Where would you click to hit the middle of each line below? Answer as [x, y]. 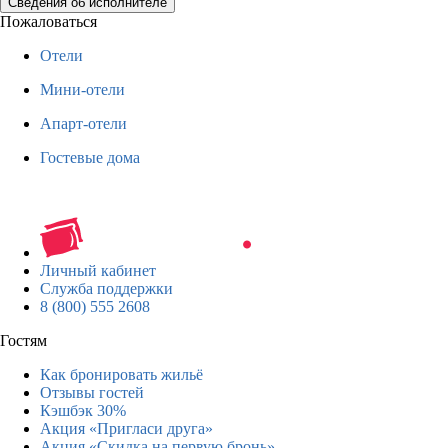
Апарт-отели [83, 123]
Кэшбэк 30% [83, 410]
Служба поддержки [106, 288]
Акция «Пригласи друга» [126, 428]
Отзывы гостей [92, 392]
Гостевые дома [90, 157]
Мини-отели [82, 89]
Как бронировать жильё [121, 374]
